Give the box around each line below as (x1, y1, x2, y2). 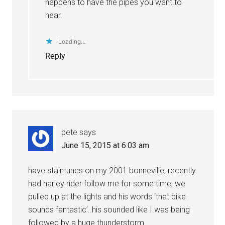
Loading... (58, 37, 86, 45)
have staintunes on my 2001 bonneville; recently (28, 165, 196, 175)
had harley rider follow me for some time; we (28, 178, 186, 188)
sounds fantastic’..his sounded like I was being (28, 204, 190, 214)
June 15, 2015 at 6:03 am (61, 140, 150, 150)
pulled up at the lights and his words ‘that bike (28, 191, 186, 201)
